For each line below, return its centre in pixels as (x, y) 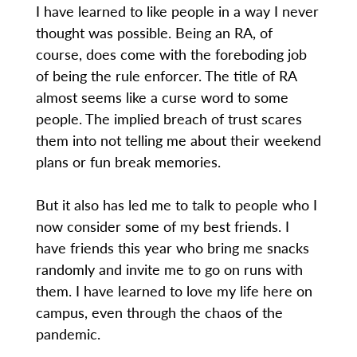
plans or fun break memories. (130, 162)
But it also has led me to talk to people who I (176, 205)
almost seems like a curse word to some (162, 97)
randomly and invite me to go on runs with (169, 269)
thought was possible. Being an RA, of (154, 33)
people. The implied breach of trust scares (169, 119)
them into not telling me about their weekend (178, 140)
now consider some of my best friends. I (162, 226)
